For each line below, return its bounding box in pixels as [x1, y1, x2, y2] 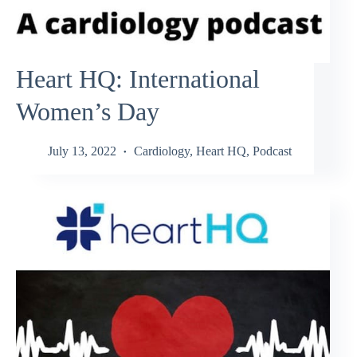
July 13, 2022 [48, 143, 116, 158]
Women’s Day [16, 97, 159, 127]
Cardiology [134, 143, 190, 158]
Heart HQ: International [16, 65, 260, 94]
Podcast [253, 143, 292, 158]
